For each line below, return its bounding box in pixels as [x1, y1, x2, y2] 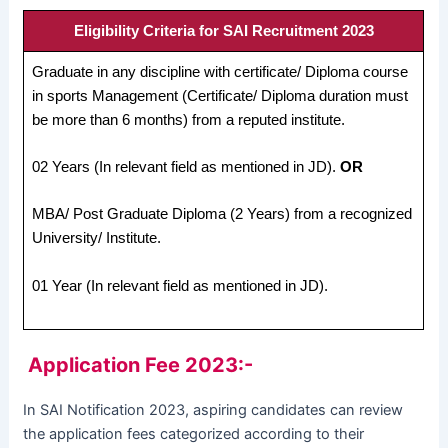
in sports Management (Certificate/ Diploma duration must [32, 87, 409, 104]
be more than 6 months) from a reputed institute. [32, 111, 346, 128]
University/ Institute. [32, 230, 162, 247]
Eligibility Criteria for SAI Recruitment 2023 [73, 22, 374, 39]
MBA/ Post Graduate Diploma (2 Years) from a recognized [32, 206, 413, 223]
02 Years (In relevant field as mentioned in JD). [32, 159, 341, 176]
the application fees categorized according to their [23, 424, 365, 443]
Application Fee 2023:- [23, 352, 254, 377]
